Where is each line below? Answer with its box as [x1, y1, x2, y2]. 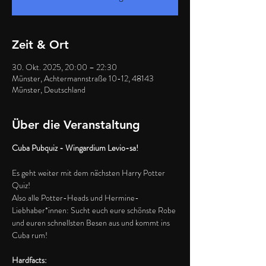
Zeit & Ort [12, 37, 69, 52]
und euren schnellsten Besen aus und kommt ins [12, 217, 172, 229]
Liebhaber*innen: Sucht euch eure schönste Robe [12, 204, 178, 216]
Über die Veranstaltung [12, 118, 140, 132]
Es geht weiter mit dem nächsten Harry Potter [12, 167, 167, 179]
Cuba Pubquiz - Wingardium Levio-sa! [12, 142, 138, 154]
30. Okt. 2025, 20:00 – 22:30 [12, 61, 117, 73]
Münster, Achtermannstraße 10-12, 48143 [12, 72, 154, 84]
